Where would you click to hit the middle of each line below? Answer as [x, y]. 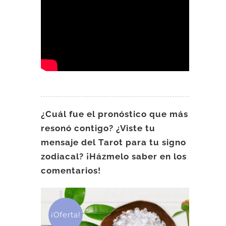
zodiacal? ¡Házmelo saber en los [114, 157]
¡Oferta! [66, 215]
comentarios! [71, 171]
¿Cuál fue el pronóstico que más [115, 114]
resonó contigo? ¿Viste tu [98, 128]
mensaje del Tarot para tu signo [114, 143]
